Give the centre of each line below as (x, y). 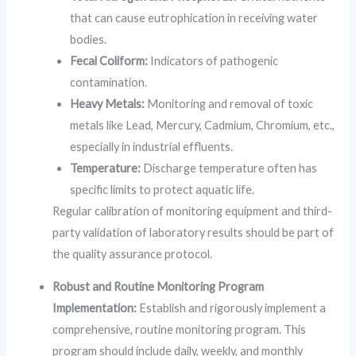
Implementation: (95, 308)
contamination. (109, 82)
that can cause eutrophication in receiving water (194, 17)
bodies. (89, 39)
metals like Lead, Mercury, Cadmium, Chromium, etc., (203, 125)
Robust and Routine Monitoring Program (159, 287)
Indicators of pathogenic (213, 60)
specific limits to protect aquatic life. (163, 189)
